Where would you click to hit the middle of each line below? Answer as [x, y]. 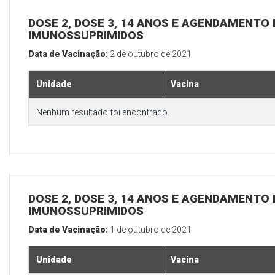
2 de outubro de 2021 [151, 54]
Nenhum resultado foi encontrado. [103, 113]
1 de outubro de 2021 [151, 230]
